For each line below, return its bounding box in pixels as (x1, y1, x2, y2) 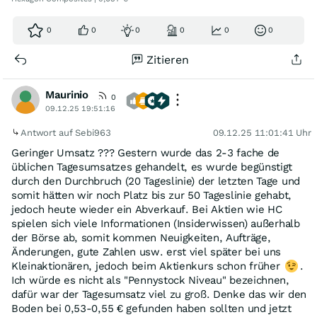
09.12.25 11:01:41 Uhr (212, 127, 311, 138)
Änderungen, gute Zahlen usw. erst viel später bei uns (11, 246, 282, 258)
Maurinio (45, 88, 88, 101)
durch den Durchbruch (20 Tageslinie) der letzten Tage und (11, 175, 300, 188)
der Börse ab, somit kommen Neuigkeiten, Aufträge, (11, 231, 271, 244)
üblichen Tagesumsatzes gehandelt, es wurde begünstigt (11, 161, 293, 173)
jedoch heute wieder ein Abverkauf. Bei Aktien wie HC (11, 203, 282, 216)
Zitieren (146, 53, 189, 67)
